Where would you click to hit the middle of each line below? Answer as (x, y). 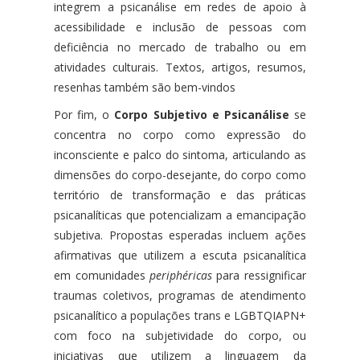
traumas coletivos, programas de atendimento (180, 295)
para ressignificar (259, 275)
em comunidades (102, 275)
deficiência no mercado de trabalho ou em (180, 47)
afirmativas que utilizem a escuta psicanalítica (180, 255)
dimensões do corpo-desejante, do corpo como (180, 174)
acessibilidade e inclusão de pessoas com (180, 27)
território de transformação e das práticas (180, 194)
